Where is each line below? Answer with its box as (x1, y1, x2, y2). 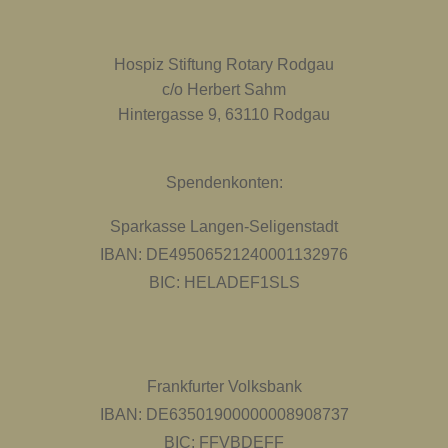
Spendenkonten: (165, 174, 283, 191)
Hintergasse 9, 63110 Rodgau (118, 106, 330, 123)
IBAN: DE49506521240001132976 (100, 246, 348, 263)
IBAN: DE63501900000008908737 (99, 406, 349, 423)
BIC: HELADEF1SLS (148, 274, 300, 291)
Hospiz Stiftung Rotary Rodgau (114, 56, 334, 73)
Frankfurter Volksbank (146, 378, 302, 395)
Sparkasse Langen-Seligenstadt (110, 218, 338, 235)
